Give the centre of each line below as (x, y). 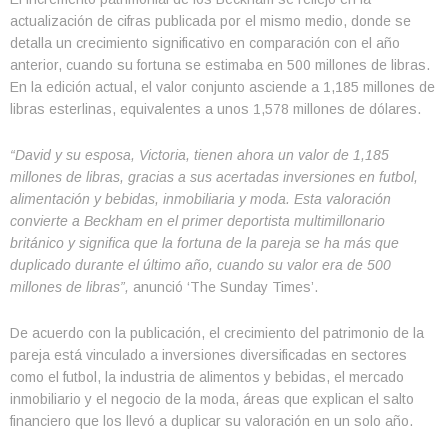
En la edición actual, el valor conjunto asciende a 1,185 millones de (222, 86)
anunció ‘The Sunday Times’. (223, 286)
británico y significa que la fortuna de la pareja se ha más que (204, 242)
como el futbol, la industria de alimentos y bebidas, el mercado (207, 376)
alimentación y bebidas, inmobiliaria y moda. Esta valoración (200, 198)
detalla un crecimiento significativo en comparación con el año (205, 42)
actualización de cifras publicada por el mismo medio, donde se (210, 20)
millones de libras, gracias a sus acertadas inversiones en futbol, (214, 176)
